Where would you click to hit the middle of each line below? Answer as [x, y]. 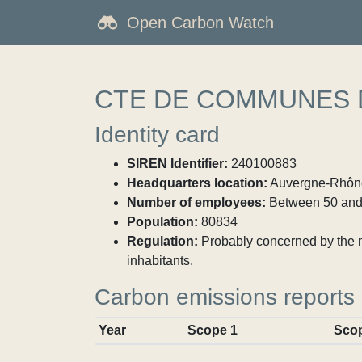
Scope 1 [212, 330]
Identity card [157, 135]
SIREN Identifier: [177, 164]
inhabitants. [160, 261]
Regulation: [162, 241]
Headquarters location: [197, 183]
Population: [162, 222]
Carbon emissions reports [225, 297]
